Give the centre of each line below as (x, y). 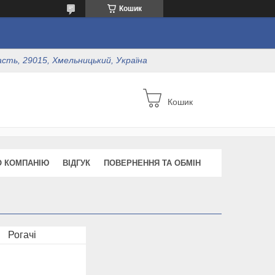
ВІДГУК (76, 163)
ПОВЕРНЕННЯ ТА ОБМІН (152, 163)
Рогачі (22, 234)
